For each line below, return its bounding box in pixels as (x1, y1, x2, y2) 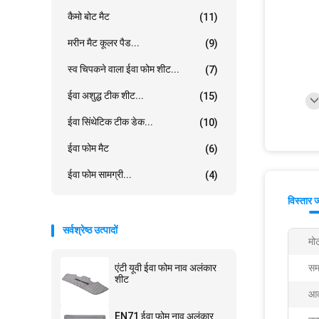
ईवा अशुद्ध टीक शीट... (68, 90, 144, 101)
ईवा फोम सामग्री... (68, 169, 132, 180)
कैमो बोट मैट (68, 11, 110, 22)
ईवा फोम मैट (68, 142, 109, 154)
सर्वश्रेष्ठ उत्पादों (63, 224, 117, 236)
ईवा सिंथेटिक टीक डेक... (68, 116, 153, 127)
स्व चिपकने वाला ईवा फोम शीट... (68, 63, 179, 75)
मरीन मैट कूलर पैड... (68, 37, 140, 48)
